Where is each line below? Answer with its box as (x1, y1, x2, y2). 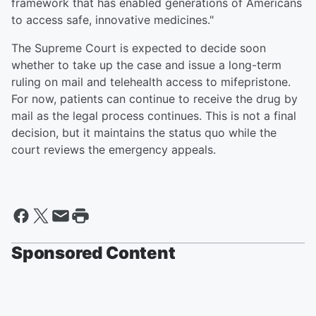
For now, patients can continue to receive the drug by (11, 92, 298, 107)
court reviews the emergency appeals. (11, 142, 216, 157)
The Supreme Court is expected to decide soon (11, 41, 266, 56)
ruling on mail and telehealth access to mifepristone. (11, 75, 291, 90)
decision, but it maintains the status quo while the (11, 126, 276, 140)
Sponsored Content (11, 243, 176, 264)
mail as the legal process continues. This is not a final (11, 109, 296, 123)
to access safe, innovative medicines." (11, 13, 214, 28)
